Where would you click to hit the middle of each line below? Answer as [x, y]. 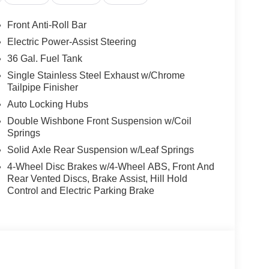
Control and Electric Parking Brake [80, 190]
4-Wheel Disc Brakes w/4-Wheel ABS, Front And [110, 166]
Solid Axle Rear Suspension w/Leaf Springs [100, 150]
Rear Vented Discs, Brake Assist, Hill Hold [97, 178]
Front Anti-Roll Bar [47, 25]
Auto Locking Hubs [47, 104]
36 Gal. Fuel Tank [44, 58]
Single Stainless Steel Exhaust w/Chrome [96, 75]
